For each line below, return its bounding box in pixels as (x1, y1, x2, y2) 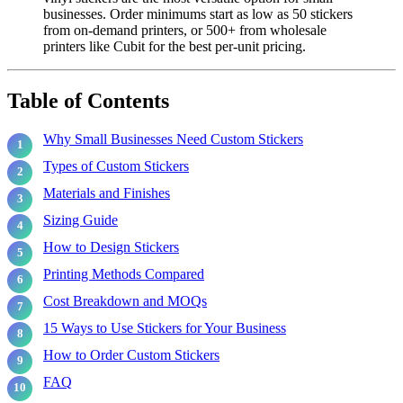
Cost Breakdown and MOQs (43, 292, 207, 309)
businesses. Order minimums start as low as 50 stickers (43, 5, 353, 22)
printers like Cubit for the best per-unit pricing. (43, 38, 306, 54)
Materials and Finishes (43, 184, 170, 201)
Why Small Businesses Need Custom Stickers (43, 130, 303, 147)
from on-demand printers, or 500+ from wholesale (43, 22, 327, 38)
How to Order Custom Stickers (43, 346, 219, 363)
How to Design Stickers (43, 238, 179, 255)
